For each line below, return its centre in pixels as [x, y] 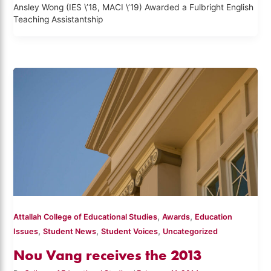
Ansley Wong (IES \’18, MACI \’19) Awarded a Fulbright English [134, 8]
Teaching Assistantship [58, 20]
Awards [176, 217]
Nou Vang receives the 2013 [108, 255]
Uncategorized [191, 232]
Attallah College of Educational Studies [86, 217]
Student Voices [130, 232]
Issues [26, 232]
